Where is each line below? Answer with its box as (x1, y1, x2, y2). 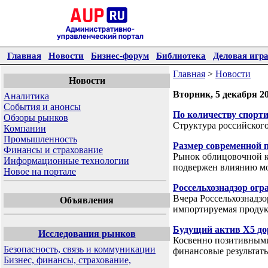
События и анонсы (4, 102, 81, 112)
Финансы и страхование (4, 145, 103, 155)
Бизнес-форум (91, 50, 149, 60)
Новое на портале (4, 166, 76, 176)
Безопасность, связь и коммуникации (4, 244, 156, 254)
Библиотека (156, 50, 206, 60)
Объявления (60, 195, 114, 205)
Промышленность (4, 134, 77, 144)
